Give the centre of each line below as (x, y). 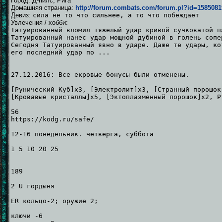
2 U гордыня (33, 186)
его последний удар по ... (60, 52)
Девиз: (22, 15)
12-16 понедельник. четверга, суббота (82, 134)
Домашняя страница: (43, 7)
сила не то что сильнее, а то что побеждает (116, 15)
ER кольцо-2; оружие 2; (55, 201)
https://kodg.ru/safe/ (53, 119)
